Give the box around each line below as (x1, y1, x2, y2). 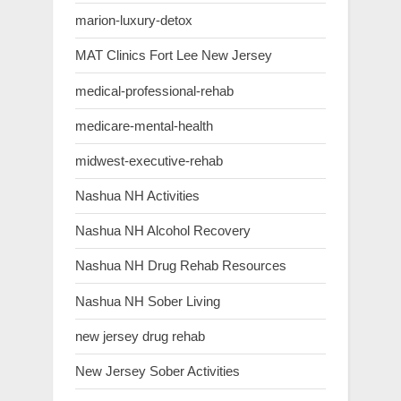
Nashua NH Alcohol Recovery (75, 223, 251, 239)
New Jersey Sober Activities (75, 363, 240, 379)
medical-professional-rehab (75, 82, 234, 98)
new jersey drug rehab (75, 328, 205, 344)
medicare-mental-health (75, 117, 213, 133)
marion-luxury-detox (75, 13, 192, 29)
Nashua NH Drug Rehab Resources (75, 258, 286, 274)
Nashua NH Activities (75, 188, 200, 204)
